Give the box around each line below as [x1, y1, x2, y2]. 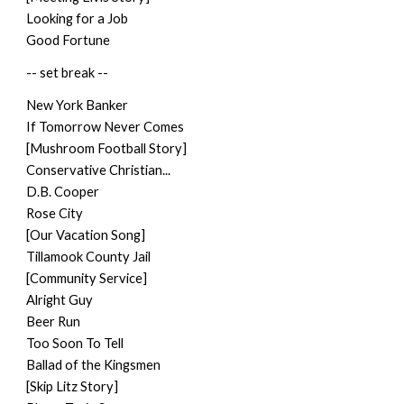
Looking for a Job [26, 11, 129, 26]
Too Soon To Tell [26, 335, 124, 351]
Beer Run [26, 314, 81, 329]
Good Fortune [26, 32, 111, 48]
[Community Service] [26, 271, 148, 286]
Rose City [26, 206, 84, 221]
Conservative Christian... [26, 162, 171, 178]
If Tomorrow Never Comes [26, 119, 185, 134]
